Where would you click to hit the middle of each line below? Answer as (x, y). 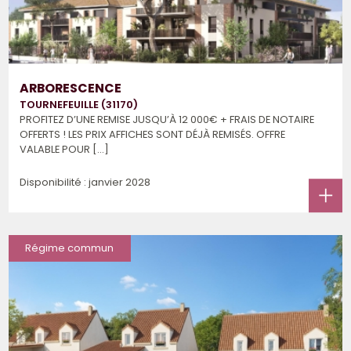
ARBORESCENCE (71, 88)
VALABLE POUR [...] (65, 150)
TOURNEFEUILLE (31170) (79, 105)
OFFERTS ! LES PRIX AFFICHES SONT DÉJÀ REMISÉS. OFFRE (153, 135)
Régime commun (70, 248)
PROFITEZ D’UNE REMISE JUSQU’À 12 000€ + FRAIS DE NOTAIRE (167, 120)
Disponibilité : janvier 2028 (85, 182)
